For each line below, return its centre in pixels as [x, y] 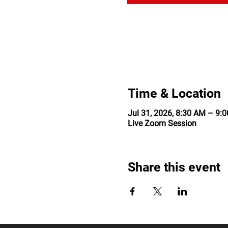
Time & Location [174, 93]
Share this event [174, 167]
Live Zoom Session [162, 123]
